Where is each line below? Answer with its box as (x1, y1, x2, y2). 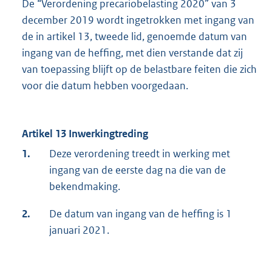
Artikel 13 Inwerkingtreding (22, 127, 148, 141)
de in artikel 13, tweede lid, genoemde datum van (22, 30, 247, 44)
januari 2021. (49, 223, 109, 237)
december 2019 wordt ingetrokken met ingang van (22, 13, 254, 27)
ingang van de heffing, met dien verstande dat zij (22, 46, 243, 60)
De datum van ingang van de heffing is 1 (49, 207, 232, 221)
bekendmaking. (49, 180, 120, 194)
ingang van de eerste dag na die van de (49, 163, 226, 177)
